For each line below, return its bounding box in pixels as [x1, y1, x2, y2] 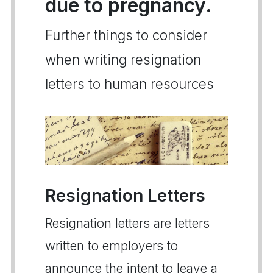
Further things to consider [45, 27, 207, 43]
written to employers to [45, 238, 178, 253]
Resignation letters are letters [45, 215, 210, 231]
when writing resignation [45, 51, 201, 68]
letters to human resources [45, 76, 214, 92]
